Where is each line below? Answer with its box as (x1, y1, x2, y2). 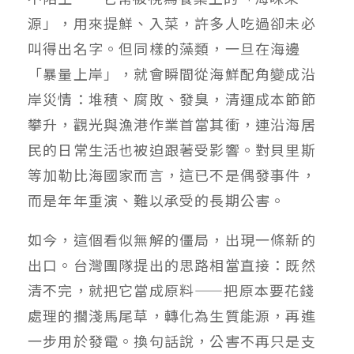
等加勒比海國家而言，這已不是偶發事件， (28, 164, 316, 186)
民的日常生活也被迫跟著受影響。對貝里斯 (28, 139, 316, 160)
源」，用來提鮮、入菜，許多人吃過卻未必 (28, 13, 316, 34)
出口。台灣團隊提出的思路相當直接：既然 (28, 254, 316, 276)
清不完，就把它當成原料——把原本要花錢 (28, 280, 315, 301)
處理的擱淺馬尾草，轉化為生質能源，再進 (28, 305, 316, 326)
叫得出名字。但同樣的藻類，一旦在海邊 (28, 38, 301, 59)
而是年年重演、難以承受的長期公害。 (28, 190, 286, 211)
